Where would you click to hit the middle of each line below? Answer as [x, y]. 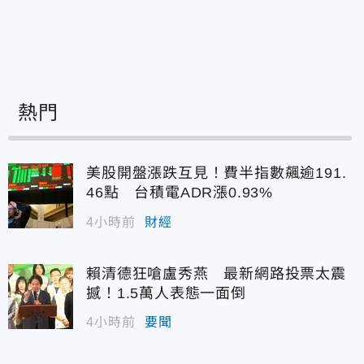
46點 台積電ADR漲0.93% [180, 193]
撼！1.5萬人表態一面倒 [166, 293]
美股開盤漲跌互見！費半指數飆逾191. [217, 173]
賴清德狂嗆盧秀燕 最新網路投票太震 [216, 273]
